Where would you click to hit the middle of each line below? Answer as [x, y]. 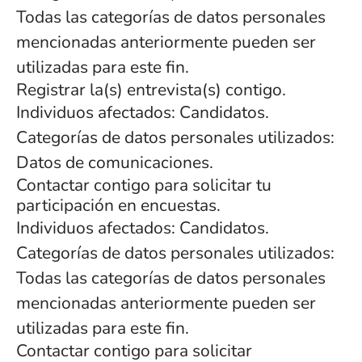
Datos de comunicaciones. [115, 162]
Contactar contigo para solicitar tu [144, 185]
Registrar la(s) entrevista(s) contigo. [151, 90]
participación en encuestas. [118, 205]
